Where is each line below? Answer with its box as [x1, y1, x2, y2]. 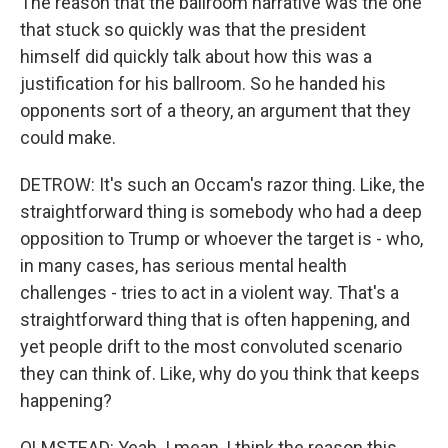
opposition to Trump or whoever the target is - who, [20, 228, 423, 249]
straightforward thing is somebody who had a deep [20, 201, 422, 222]
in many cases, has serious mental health [20, 255, 347, 276]
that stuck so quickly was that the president [20, 19, 366, 40]
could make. [20, 127, 116, 148]
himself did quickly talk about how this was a [20, 46, 372, 67]
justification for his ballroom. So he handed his [20, 73, 386, 94]
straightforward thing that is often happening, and [20, 309, 410, 330]
